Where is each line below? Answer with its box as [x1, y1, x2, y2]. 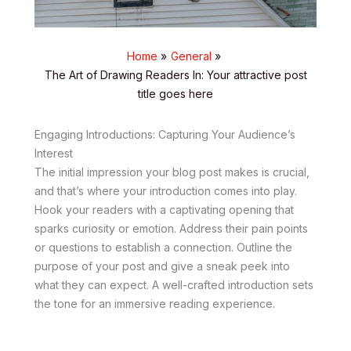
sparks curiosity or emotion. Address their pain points [34, 221, 308, 235]
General [170, 49, 212, 63]
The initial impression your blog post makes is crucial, [34, 165, 309, 179]
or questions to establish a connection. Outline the [34, 240, 292, 254]
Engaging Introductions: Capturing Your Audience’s [34, 127, 295, 141]
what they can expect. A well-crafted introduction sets [34, 277, 313, 291]
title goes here [138, 86, 213, 100]
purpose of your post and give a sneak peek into [34, 259, 290, 273]
